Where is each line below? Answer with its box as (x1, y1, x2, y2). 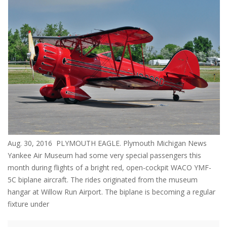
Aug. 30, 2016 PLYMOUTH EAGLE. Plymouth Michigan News (8, 138, 215, 148)
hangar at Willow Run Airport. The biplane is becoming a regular (8, 186, 215, 197)
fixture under (8, 199, 49, 209)
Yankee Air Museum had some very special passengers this (8, 150, 201, 160)
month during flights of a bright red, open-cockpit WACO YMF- (8, 162, 211, 172)
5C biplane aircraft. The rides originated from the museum (8, 174, 198, 184)
